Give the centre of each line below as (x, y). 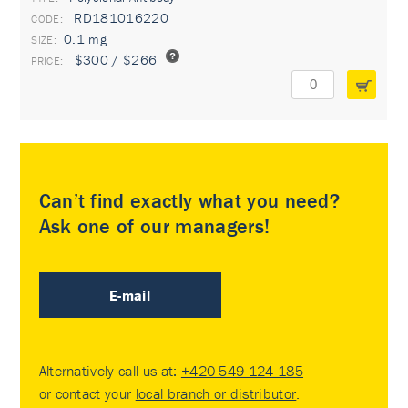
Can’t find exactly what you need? (189, 201)
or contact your (87, 393)
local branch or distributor (216, 393)
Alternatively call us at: (110, 371)
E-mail (130, 295)
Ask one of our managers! (154, 226)
